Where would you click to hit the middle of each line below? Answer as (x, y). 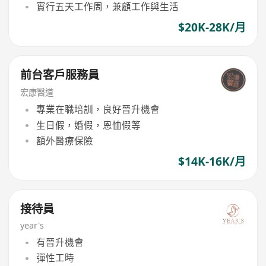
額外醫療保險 (64, 140)
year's (32, 225)
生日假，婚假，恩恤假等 (88, 125)
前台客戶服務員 (60, 75)
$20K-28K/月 (212, 28)
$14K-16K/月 (212, 162)
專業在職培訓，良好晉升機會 (98, 110)
